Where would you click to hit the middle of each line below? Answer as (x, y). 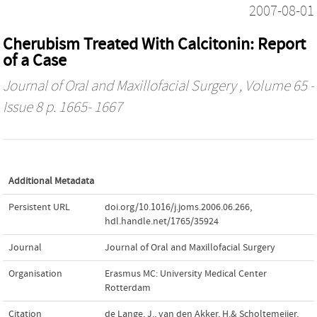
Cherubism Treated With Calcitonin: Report (154, 44)
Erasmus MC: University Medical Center (186, 273)
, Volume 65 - (275, 86)
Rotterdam (128, 288)
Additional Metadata (51, 181)
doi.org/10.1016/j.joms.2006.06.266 (177, 207)
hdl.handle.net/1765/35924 (162, 221)
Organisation (35, 273)
